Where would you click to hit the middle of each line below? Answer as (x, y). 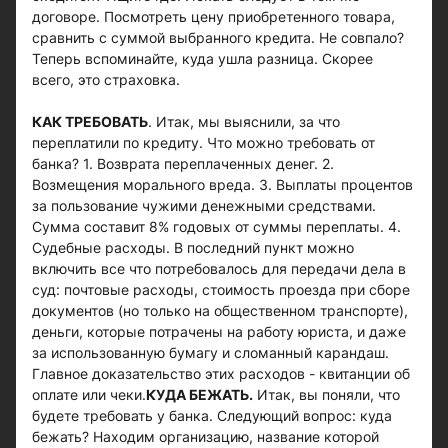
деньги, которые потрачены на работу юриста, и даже (219, 331)
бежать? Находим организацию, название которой (205, 436)
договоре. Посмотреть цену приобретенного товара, (213, 16)
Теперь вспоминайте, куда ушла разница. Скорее (202, 58)
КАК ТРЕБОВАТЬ (90, 121)
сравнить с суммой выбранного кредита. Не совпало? (218, 37)
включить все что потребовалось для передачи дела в (219, 268)
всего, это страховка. (106, 79)
